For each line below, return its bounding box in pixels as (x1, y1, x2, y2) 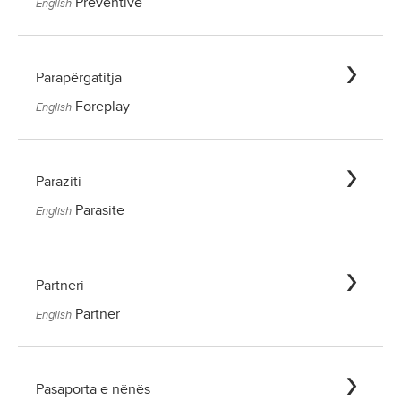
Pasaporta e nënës (36, 381, 150, 398)
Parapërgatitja (36, 70, 122, 87)
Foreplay (75, 98, 130, 115)
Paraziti (36, 174, 81, 191)
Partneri (36, 277, 84, 294)
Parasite (75, 202, 124, 219)
